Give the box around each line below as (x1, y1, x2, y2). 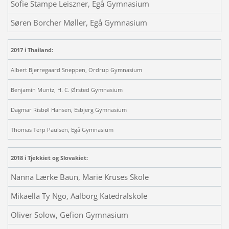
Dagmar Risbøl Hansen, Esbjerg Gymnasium (10, 105, 127, 113)
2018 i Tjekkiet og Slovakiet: (10, 153, 88, 162)
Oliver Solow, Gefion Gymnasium (10, 209, 128, 220)
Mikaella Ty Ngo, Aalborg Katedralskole (10, 190, 147, 201)
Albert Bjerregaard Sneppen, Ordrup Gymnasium (10, 65, 142, 74)
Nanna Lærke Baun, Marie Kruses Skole (10, 171, 155, 182)
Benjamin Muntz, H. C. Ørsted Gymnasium (10, 85, 123, 94)
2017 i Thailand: (10, 45, 53, 54)
